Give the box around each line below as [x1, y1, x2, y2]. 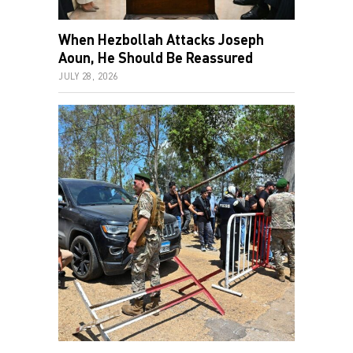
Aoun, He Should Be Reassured [58, 48, 253, 66]
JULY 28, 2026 [58, 70, 118, 81]
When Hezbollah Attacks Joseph [58, 30, 264, 48]
